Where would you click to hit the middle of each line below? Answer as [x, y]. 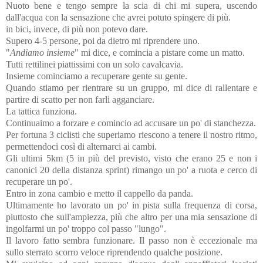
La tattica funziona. [41, 111]
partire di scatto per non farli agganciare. [80, 99]
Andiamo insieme [42, 52]
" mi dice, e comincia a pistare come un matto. [160, 52]
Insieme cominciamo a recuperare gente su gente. [97, 76]
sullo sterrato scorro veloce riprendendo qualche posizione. [114, 252]
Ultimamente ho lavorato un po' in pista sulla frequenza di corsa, [131, 205]
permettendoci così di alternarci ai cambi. [81, 146]
